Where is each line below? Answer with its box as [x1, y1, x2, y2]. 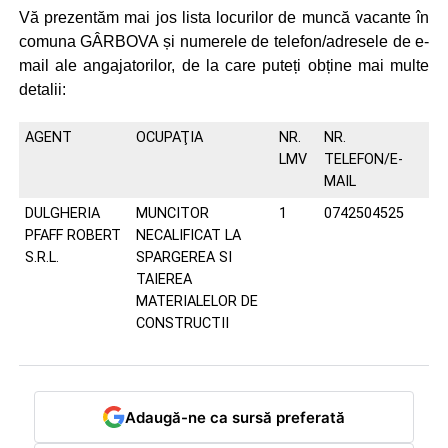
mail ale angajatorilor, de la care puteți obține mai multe [18, 57, 430, 74]
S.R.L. [24, 249, 59, 266]
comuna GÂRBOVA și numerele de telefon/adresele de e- [18, 33, 430, 50]
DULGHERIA [24, 205, 100, 222]
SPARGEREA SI [135, 249, 232, 266]
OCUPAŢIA [135, 129, 203, 146]
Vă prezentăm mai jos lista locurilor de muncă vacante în [18, 9, 430, 26]
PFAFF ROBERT [24, 227, 121, 244]
